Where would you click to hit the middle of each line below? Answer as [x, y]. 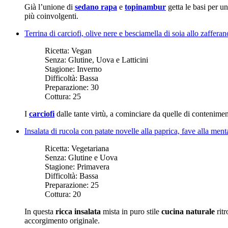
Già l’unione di [50, 7]
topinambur [145, 7]
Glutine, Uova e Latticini [108, 60]
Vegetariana [90, 148]
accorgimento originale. [62, 220]
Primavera [93, 166]
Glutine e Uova [93, 157]
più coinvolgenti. [51, 16]
